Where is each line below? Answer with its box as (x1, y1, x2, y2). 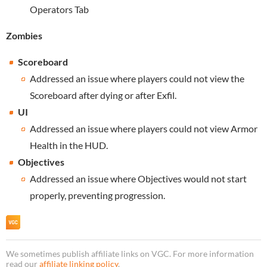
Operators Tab (30, 3, 89, 15)
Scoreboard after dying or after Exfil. (30, 89, 176, 101)
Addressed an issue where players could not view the (30, 72, 244, 84)
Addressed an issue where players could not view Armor (30, 122, 257, 134)
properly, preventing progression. (30, 189, 165, 201)
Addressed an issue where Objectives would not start (30, 172, 247, 184)
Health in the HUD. (30, 139, 108, 151)
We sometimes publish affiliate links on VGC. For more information (6, 249, 254, 259)
